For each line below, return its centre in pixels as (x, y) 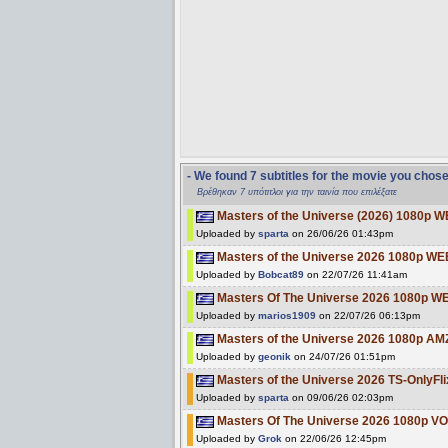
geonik (274, 356)
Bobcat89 (281, 274)
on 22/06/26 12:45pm (334, 438)
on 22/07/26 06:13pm (368, 315)
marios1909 (287, 315)
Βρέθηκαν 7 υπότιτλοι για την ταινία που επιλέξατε (297, 191)
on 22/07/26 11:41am (355, 274)
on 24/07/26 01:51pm (343, 356)
